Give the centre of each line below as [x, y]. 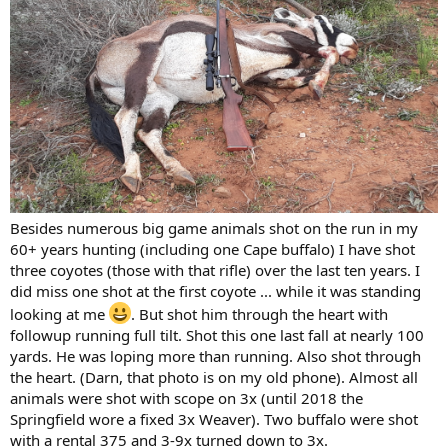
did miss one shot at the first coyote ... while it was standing [215, 290]
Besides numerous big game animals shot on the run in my [214, 227]
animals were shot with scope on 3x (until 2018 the [186, 397]
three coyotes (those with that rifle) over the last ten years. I [215, 269]
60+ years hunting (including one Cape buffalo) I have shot [212, 248]
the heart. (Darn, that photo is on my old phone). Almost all [214, 376]
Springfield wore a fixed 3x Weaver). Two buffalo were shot [214, 418]
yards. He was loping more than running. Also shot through [215, 355]
